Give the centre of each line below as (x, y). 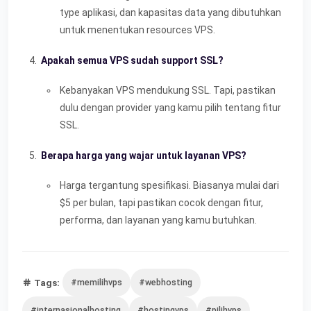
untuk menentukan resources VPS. (137, 30)
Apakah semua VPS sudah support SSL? (132, 61)
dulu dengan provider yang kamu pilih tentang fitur (170, 108)
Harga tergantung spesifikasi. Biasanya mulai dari (169, 186)
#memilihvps (96, 283)
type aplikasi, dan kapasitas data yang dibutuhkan (170, 13)
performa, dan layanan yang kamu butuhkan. (158, 220)
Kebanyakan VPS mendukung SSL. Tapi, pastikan (168, 91)
